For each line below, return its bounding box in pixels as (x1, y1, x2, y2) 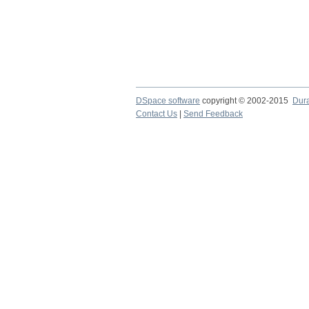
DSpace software (136, 96, 200, 106)
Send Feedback (183, 109, 243, 119)
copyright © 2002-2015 (200, 96, 292, 106)
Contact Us (136, 109, 177, 119)
